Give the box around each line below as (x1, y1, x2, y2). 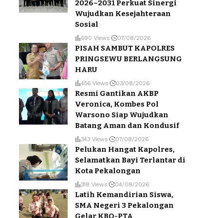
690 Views (81, 35, 109, 42)
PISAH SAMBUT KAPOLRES (75, 44, 175, 53)
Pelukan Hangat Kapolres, (75, 145, 175, 154)
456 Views (81, 80, 108, 87)
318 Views (81, 181, 107, 188)
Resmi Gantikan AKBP (75, 89, 159, 98)
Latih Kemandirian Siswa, (75, 190, 173, 200)
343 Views (81, 136, 108, 143)
